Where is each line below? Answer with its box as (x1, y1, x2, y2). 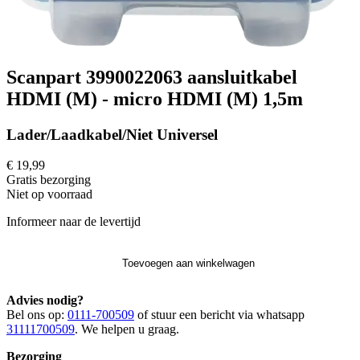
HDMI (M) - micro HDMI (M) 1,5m (6, 88, 303, 109)
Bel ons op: (6, 308, 67, 322)
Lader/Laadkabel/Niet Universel (6, 125, 218, 143)
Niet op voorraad (6, 187, 92, 202)
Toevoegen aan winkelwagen (122, 257, 255, 270)
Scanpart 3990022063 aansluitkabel (6, 66, 297, 88)
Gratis (6, 173, 37, 187)
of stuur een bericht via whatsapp (134, 308, 305, 322)
